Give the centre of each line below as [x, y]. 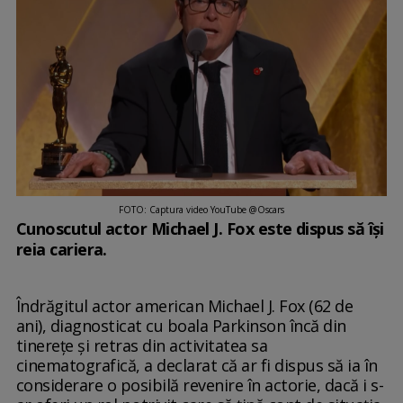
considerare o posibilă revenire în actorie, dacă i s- [200, 385]
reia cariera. [61, 250]
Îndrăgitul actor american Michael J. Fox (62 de [184, 306]
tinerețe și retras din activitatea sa [142, 346]
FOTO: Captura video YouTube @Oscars [201, 210]
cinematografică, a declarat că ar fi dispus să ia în [197, 366]
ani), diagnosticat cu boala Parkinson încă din [181, 326]
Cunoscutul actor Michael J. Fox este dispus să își [200, 229]
